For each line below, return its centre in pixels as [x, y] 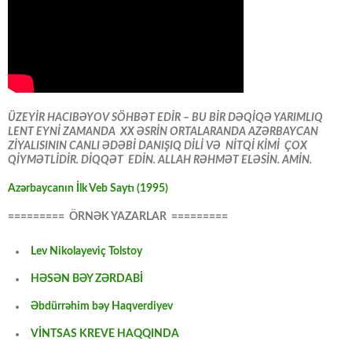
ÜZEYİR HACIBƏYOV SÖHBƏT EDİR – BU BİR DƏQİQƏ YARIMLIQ [165, 118]
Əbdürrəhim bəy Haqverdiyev [102, 307]
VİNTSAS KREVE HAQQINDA [105, 334]
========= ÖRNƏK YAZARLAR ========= [118, 217]
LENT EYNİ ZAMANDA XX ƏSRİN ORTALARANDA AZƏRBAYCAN [163, 132]
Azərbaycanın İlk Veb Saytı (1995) [88, 189]
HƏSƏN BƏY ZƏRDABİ [87, 279]
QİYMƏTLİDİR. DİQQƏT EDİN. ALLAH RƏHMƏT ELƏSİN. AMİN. [160, 161]
